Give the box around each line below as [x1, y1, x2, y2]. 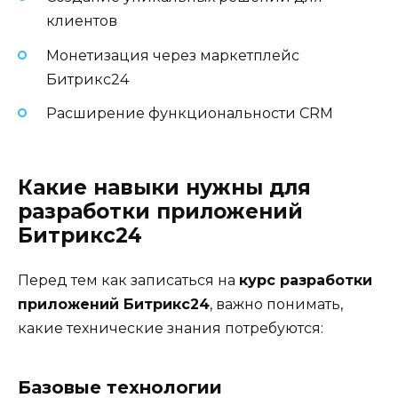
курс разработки [239, 271, 372, 289]
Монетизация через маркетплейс [46, 46, 299, 64]
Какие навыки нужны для [18, 174, 311, 200]
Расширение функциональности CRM [46, 104, 333, 122]
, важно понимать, [210, 295, 343, 313]
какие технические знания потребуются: [18, 319, 323, 337]
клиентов [46, 12, 117, 30]
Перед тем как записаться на [18, 271, 239, 289]
